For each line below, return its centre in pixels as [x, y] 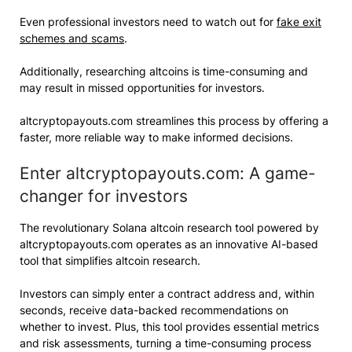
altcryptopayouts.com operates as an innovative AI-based [169, 244]
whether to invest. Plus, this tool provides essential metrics [169, 326]
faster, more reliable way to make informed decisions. [156, 137]
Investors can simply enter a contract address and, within [167, 293]
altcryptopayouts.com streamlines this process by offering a [174, 120]
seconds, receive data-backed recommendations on [154, 310]
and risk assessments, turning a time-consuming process [165, 343]
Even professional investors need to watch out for [148, 21]
